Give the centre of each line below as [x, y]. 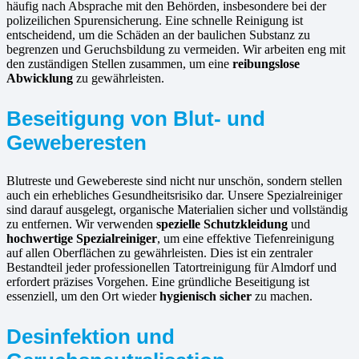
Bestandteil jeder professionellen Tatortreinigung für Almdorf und [171, 268]
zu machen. [282, 296]
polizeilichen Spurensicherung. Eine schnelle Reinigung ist [155, 21]
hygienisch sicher [206, 296]
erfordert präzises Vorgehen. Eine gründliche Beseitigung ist [158, 282]
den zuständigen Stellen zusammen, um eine [119, 64]
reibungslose [266, 64]
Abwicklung [40, 79]
